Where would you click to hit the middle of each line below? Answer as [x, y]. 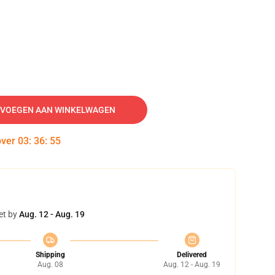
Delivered [192, 255]
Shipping [50, 255]
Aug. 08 [50, 265]
